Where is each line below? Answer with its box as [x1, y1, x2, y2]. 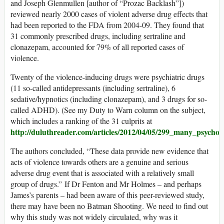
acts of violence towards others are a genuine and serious [10, 156, 188, 167]
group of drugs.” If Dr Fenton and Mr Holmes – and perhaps [10, 178, 201, 189]
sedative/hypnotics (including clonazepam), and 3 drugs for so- [10, 93, 207, 104]
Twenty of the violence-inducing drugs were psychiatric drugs [10, 71, 204, 82]
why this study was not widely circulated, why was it [10, 211, 177, 222]
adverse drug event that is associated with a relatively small [10, 167, 194, 178]
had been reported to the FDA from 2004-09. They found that [10, 19, 204, 30]
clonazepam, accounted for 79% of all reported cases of [10, 41, 184, 52]
